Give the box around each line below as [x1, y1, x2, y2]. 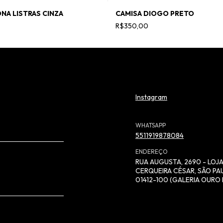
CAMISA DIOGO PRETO [115, 8, 194, 18]
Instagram [135, 92, 167, 102]
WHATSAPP [135, 121, 166, 129]
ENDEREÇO [135, 147, 168, 155]
